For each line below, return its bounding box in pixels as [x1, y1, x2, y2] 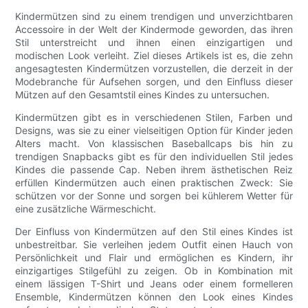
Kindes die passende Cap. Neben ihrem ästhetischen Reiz [15, 164, 293, 176]
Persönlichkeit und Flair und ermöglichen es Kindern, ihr [15, 252, 293, 264]
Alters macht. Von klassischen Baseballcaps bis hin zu [15, 137, 293, 150]
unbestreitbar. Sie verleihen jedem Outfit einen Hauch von [15, 239, 293, 251]
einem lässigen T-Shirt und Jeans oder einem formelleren [15, 278, 293, 290]
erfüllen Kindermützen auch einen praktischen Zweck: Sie [15, 177, 293, 189]
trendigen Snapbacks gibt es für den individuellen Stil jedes [15, 151, 293, 163]
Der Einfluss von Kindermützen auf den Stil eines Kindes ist [15, 225, 293, 238]
